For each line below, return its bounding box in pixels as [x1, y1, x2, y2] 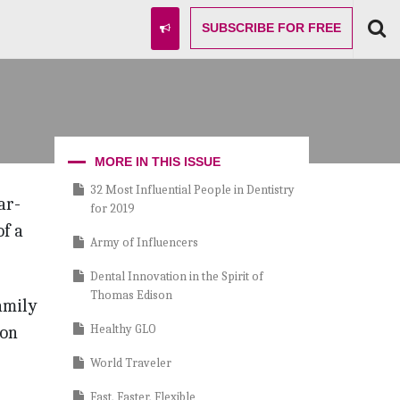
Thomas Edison [90, 287, 172, 303]
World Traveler [90, 354, 171, 371]
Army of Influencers [90, 234, 198, 250]
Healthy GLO [90, 321, 156, 337]
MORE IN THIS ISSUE [95, 154, 221, 169]
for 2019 [90, 200, 135, 216]
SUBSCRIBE [202, 21, 274, 36]
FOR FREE [274, 21, 341, 36]
